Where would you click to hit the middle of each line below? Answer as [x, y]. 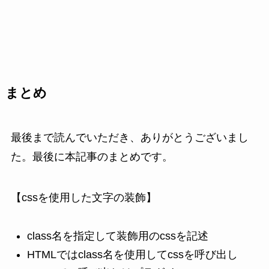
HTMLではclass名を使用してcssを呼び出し [132, 254]
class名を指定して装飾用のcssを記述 [117, 236]
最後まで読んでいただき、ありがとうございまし [129, 137]
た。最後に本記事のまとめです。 [92, 156]
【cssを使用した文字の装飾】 [83, 197]
